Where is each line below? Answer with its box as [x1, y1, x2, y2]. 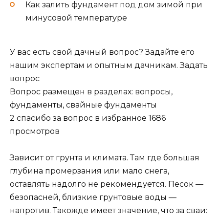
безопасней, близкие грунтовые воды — [10, 193, 176, 202]
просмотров [10, 127, 60, 136]
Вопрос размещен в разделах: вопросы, [10, 87, 173, 97]
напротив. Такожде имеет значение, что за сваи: [10, 206, 207, 216]
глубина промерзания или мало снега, [10, 166, 169, 176]
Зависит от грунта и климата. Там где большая [10, 153, 199, 163]
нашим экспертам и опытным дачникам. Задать [10, 61, 208, 70]
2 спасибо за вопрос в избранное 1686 [10, 113, 166, 123]
